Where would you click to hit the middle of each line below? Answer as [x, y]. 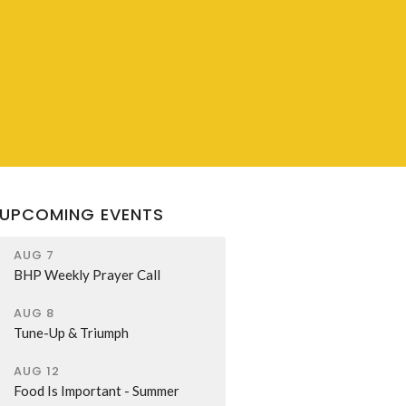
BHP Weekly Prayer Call [87, 274]
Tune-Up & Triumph [72, 332]
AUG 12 [37, 371]
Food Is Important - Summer [97, 390]
